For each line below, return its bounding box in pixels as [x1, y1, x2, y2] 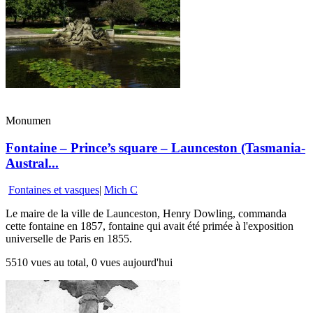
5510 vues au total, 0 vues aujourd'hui [6, 256, 173, 269]
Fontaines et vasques [8, 184, 99, 196]
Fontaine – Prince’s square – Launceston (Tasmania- [6, 140, 305, 155]
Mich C [104, 184, 138, 196]
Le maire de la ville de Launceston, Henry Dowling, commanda [6, 208, 286, 220]
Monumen [6, 114, 51, 126]
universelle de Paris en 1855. [6, 233, 132, 245]
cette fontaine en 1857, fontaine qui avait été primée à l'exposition [6, 220, 293, 233]
